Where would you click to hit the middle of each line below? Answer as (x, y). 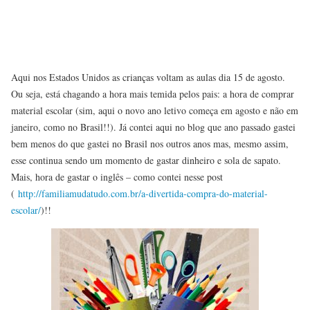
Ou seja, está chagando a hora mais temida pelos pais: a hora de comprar (153, 93)
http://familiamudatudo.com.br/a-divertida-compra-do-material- (143, 193)
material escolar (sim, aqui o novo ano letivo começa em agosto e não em (155, 110)
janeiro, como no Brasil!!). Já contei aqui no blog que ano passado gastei (153, 127)
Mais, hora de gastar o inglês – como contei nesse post (117, 176)
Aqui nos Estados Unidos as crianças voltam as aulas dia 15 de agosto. (148, 77)
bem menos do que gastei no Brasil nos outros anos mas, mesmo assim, (150, 143)
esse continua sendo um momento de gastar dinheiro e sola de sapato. (146, 160)
